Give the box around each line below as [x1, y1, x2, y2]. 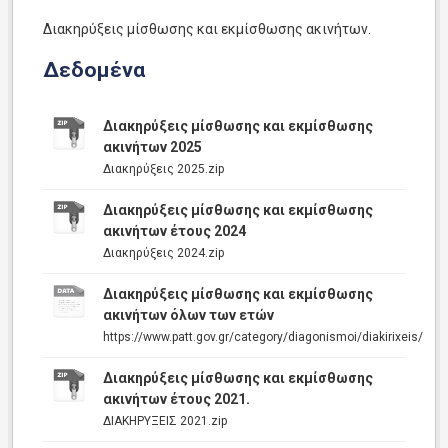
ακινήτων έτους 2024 [103, 223, 246, 239]
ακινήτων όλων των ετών [103, 307, 274, 323]
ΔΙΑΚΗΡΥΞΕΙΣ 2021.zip [103, 414, 227, 428]
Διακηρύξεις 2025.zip [103, 162, 224, 176]
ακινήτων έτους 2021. [103, 391, 250, 407]
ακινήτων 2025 [103, 139, 202, 155]
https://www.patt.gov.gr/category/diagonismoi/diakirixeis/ [103, 330, 423, 344]
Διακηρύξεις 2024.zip [103, 246, 224, 260]
